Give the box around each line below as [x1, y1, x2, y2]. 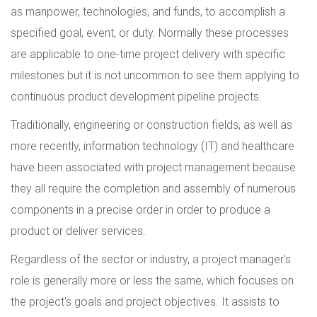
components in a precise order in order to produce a [11, 202, 270, 217]
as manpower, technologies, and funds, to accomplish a [11, 4, 285, 19]
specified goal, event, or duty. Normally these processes [11, 25, 289, 40]
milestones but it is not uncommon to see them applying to [11, 68, 299, 83]
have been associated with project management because [11, 160, 296, 175]
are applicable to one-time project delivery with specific [11, 47, 285, 62]
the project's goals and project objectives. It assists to [11, 294, 279, 309]
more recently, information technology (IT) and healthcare [11, 139, 294, 154]
